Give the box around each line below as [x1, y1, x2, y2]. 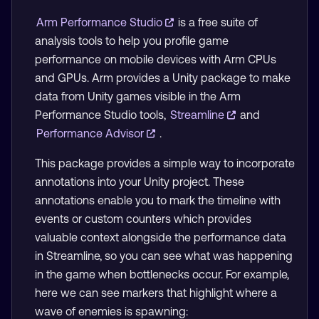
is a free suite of [178, 16, 258, 28]
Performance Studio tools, [35, 108, 169, 121]
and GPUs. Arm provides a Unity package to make [35, 71, 291, 84]
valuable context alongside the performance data [35, 231, 286, 244]
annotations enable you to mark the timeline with [35, 194, 281, 206]
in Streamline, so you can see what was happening [35, 249, 293, 262]
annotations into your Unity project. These [35, 175, 244, 188]
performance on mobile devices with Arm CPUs [35, 53, 276, 66]
